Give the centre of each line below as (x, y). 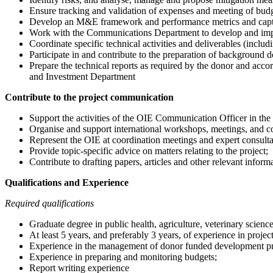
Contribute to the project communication (89, 97)
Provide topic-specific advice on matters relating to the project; (149, 151)
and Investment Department (82, 77)
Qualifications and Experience (67, 183)
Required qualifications (49, 204)
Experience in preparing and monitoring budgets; (123, 257)
